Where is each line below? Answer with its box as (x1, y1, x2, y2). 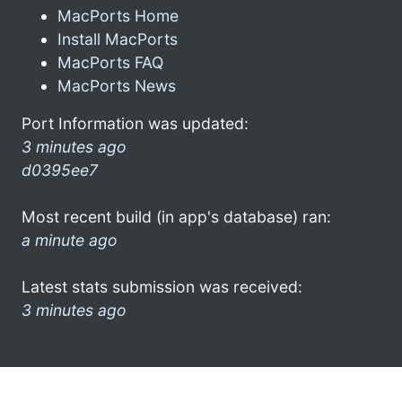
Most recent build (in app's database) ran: (22, 206, 331, 226)
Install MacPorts (57, 29, 178, 48)
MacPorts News (57, 75, 176, 95)
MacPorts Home (57, 5, 179, 25)
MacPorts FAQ (57, 52, 163, 72)
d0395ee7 (22, 160, 98, 179)
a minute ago (22, 230, 118, 249)
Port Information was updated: (22, 113, 249, 133)
